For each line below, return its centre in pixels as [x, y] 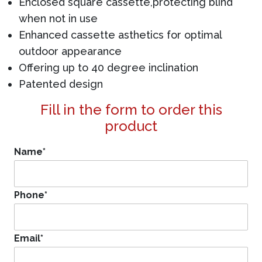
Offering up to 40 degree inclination [108, 68]
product [131, 126]
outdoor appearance [70, 51]
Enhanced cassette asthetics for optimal [120, 35]
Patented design [61, 84]
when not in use [58, 18]
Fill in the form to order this [131, 110]
